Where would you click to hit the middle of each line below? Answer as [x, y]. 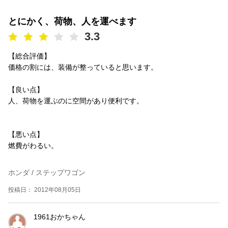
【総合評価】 [30, 56]
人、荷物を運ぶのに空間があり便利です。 [76, 101]
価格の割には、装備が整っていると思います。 [83, 67]
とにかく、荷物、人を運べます [72, 21]
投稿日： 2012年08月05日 [45, 190]
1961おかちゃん [60, 217]
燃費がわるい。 [33, 145]
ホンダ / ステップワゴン [47, 172]
